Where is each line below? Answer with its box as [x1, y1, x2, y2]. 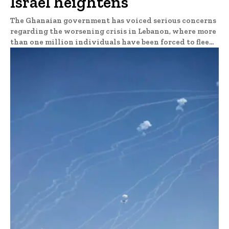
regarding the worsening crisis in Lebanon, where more [10, 26, 216, 36]
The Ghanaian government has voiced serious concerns [10, 15, 216, 25]
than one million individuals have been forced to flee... [10, 37, 214, 47]
